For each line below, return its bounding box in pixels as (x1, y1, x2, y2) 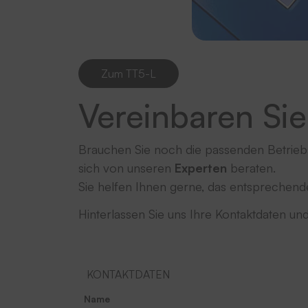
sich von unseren (78, 159, 175, 175)
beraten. (227, 159, 276, 175)
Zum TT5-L (101, 66, 156, 80)
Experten (175, 159, 227, 175)
